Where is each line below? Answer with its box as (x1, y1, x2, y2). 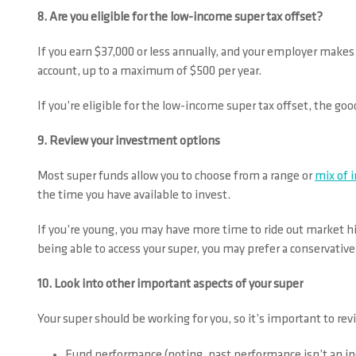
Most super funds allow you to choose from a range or (37, 170, 315, 183)
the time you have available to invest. (37, 189, 230, 202)
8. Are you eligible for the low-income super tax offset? (37, 11, 323, 24)
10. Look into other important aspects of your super (37, 278, 303, 291)
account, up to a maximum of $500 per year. (37, 65, 261, 78)
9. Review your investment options (37, 135, 220, 148)
